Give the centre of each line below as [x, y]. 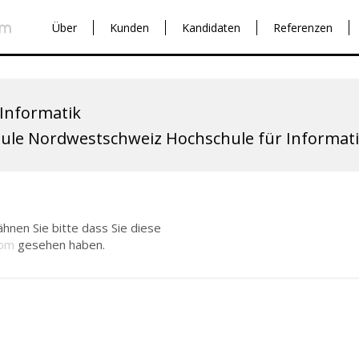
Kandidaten [211, 28]
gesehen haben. [60, 244]
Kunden [129, 28]
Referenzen [303, 28]
